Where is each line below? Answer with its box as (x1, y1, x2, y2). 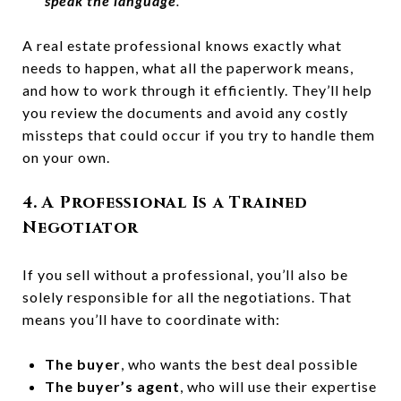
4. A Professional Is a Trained (22, 191, 308, 214)
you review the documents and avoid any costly (22, 103, 348, 121)
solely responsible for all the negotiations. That (22, 287, 352, 305)
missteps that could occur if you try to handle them (22, 125, 375, 143)
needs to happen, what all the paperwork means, (22, 58, 354, 76)
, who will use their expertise (179, 377, 377, 395)
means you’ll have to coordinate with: (22, 310, 280, 328)
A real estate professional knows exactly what (22, 36, 342, 54)
